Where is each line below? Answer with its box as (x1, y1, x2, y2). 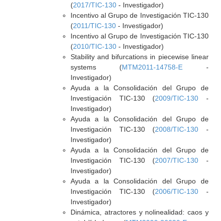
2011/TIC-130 (73, 22, 116, 30)
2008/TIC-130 (155, 125, 199, 133)
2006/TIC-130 (155, 187, 199, 195)
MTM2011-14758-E (122, 63, 183, 71)
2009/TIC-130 (155, 94, 199, 102)
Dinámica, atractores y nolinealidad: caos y (70, 208, 209, 216)
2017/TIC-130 (73, 1, 116, 9)
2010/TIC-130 (73, 42, 116, 50)
